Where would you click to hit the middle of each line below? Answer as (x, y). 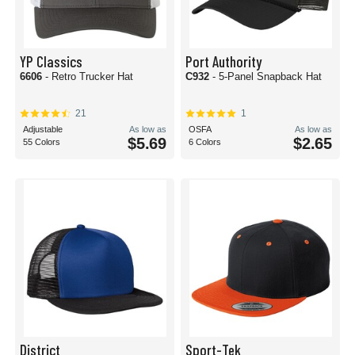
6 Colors (205, 142)
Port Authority (223, 61)
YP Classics (51, 61)
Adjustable (43, 129)
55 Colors (42, 142)
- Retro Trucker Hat (89, 76)
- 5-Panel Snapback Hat (267, 76)
